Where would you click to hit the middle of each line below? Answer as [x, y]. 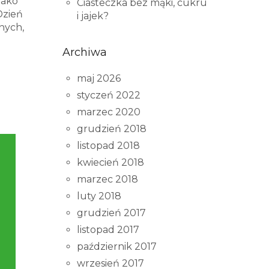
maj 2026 [98, 79]
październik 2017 [116, 247]
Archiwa [84, 53]
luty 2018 [99, 196]
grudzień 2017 [111, 213]
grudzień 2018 [111, 129]
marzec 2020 [108, 112]
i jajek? [92, 16]
